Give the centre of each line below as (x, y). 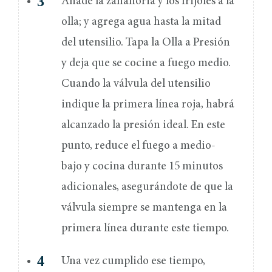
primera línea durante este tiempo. (146, 229)
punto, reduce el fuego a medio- (138, 146)
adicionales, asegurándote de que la (147, 188)
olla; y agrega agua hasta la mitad (141, 22)
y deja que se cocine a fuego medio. (146, 64)
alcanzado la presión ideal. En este (143, 126)
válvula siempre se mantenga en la (144, 208)
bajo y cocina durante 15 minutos (142, 167)
